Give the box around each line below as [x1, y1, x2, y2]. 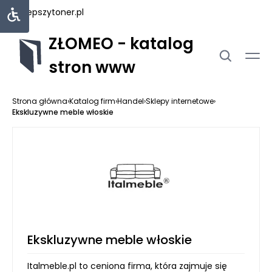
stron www [49, 56, 135, 78]
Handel [117, 96, 144, 106]
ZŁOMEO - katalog [49, 33, 194, 55]
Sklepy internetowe [146, 96, 214, 106]
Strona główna [12, 96, 67, 106]
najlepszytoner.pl [12, 6, 84, 18]
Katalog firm [69, 96, 115, 106]
